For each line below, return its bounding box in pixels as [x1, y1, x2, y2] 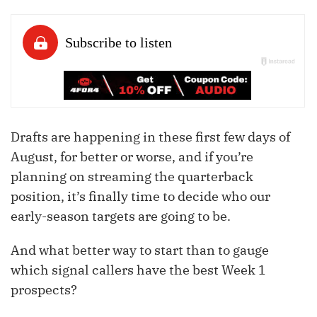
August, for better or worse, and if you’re [11, 149, 253, 166]
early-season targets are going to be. [11, 208, 231, 225]
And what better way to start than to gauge [11, 242, 269, 259]
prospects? [11, 282, 77, 299]
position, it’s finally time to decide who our [11, 188, 270, 205]
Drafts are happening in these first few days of [11, 129, 290, 146]
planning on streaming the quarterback [11, 168, 253, 185]
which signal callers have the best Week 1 [11, 262, 265, 279]
